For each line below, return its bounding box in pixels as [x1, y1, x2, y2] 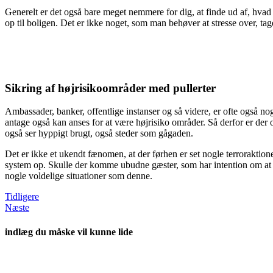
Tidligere [5, 191, 39, 202]
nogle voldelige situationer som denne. [5, 171, 152, 182]
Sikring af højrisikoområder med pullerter [5, 81, 216, 94]
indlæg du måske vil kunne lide [5, 226, 133, 237]
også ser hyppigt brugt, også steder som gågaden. [5, 128, 193, 139]
